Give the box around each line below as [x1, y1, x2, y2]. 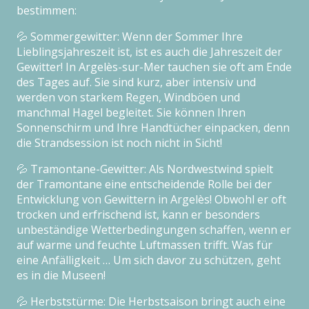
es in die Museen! [17, 267, 106, 283]
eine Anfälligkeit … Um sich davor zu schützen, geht [17, 252, 281, 268]
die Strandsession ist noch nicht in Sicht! [17, 134, 222, 150]
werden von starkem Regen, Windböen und [17, 89, 240, 105]
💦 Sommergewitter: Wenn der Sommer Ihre [17, 28, 243, 44]
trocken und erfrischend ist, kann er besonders [17, 206, 260, 222]
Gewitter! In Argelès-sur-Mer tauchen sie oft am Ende [17, 59, 292, 74]
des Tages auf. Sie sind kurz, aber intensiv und [17, 74, 256, 90]
